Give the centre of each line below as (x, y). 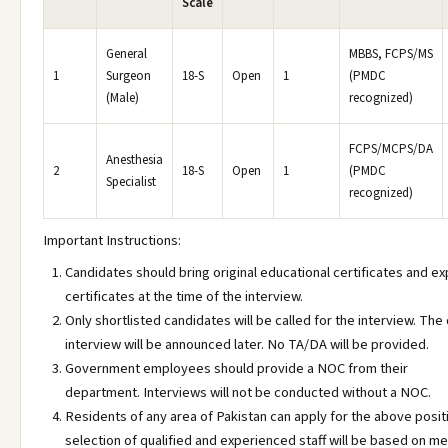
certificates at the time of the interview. (184, 296)
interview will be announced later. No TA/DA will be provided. (247, 344)
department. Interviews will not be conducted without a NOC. (248, 392)
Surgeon (128, 76)
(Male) (122, 98)
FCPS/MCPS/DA (391, 149)
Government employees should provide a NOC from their (236, 368)
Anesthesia (134, 160)
